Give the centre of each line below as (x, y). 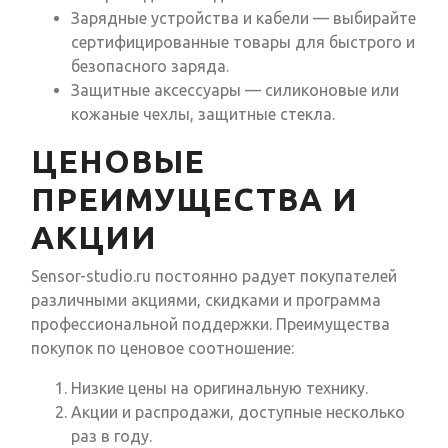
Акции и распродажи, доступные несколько (238, 412)
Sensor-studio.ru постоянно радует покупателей (214, 276)
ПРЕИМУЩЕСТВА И (194, 199)
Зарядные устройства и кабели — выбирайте (243, 18)
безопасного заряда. (150, 66)
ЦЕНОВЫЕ (118, 161)
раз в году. (111, 436)
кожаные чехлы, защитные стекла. (203, 114)
